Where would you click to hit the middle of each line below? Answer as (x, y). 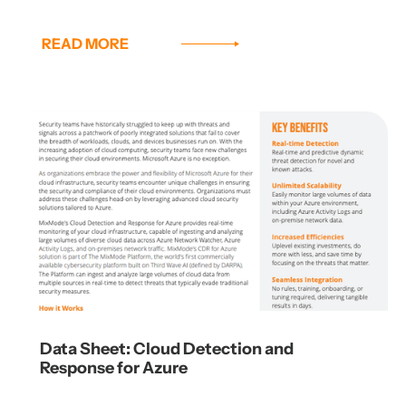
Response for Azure (114, 368)
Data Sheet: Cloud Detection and (167, 349)
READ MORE (85, 44)
